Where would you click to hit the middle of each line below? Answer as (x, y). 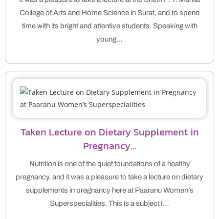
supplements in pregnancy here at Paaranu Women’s (109, 190)
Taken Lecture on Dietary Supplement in (109, 132)
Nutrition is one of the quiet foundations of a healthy (109, 164)
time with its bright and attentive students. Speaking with (109, 26)
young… (109, 39)
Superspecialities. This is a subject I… (109, 204)
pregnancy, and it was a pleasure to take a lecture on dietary (109, 177)
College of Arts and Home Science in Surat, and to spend (109, 13)
